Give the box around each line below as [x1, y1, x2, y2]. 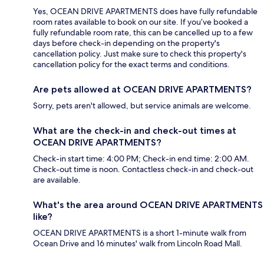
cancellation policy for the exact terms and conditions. [33, 59, 230, 70]
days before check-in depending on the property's [33, 38, 220, 49]
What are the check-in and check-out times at [33, 125, 236, 137]
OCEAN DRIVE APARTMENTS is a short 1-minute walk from [33, 227, 246, 239]
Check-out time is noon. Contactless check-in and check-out [33, 164, 253, 175]
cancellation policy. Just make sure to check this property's [33, 48, 246, 60]
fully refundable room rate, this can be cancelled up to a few [33, 27, 253, 38]
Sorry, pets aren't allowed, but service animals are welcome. [33, 100, 251, 111]
